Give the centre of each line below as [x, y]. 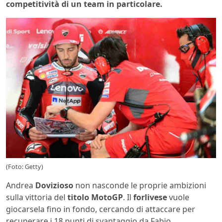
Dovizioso [54, 185]
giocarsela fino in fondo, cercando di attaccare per [101, 209]
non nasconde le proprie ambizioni [140, 185]
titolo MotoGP [95, 197]
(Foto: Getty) [25, 166]
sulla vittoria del [37, 197]
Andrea [21, 185]
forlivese [150, 197]
